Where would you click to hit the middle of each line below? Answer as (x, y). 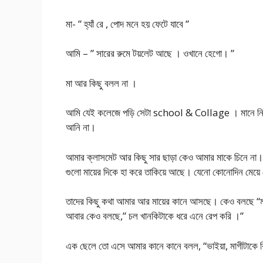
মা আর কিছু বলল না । (101, 83)
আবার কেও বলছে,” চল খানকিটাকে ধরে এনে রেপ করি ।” (155, 216)
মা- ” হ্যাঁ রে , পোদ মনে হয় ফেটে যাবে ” (127, 23)
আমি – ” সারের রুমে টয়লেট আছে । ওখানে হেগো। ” (150, 53)
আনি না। (81, 127)
